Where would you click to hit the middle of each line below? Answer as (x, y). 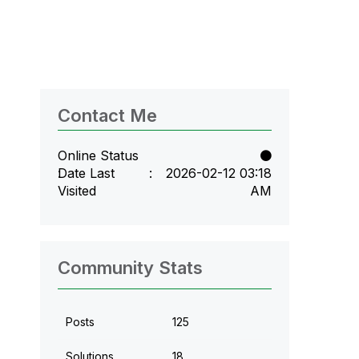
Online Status (98, 155)
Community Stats (130, 267)
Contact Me (107, 115)
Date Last (86, 173)
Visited (77, 190)
